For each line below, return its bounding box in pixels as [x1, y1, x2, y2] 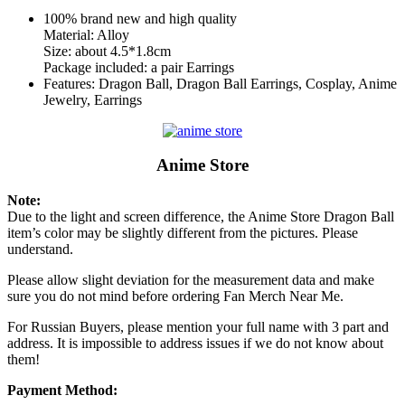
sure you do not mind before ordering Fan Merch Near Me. [7, 288, 344, 305]
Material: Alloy [43, 26, 129, 42]
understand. [7, 241, 73, 258]
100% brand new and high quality [43, 10, 237, 26]
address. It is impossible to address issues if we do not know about [7, 335, 383, 352]
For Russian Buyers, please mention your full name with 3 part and [7, 319, 389, 335]
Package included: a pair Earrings [43, 59, 234, 75]
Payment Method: [7, 382, 118, 399]
